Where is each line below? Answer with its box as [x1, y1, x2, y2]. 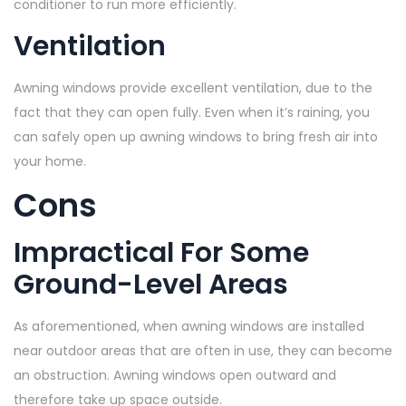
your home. [14, 151, 90, 170]
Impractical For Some [14, 233, 309, 272]
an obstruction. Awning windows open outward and [14, 365, 336, 384]
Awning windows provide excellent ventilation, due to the [14, 78, 372, 97]
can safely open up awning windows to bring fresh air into [14, 127, 378, 146]
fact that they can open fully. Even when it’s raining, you [14, 102, 370, 121]
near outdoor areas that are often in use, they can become [14, 341, 392, 360]
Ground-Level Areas [14, 265, 288, 304]
